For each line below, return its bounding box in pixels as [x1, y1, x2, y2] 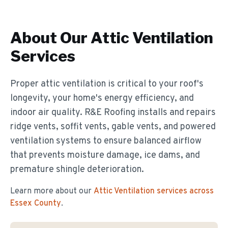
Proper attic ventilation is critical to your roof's [10, 78, 204, 90]
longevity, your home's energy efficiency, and [10, 93, 194, 104]
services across [155, 186, 214, 196]
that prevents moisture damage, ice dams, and [10, 150, 200, 161]
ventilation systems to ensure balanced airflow [10, 135, 202, 147]
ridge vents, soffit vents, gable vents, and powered [10, 121, 216, 133]
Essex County [10, 198, 61, 209]
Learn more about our [10, 186, 92, 196]
